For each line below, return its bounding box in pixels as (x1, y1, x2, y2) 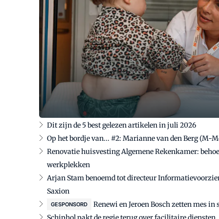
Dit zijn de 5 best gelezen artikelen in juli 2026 (47, 121, 196, 130)
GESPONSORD (51, 201, 88, 208)
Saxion (47, 187, 69, 196)
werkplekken (47, 160, 90, 169)
